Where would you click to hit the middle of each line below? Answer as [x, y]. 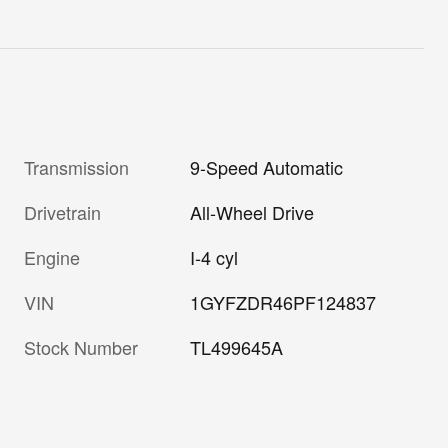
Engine [52, 256]
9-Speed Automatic [267, 166]
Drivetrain [62, 211]
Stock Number [81, 346]
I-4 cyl [214, 256]
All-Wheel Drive [252, 211]
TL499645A [237, 346]
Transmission [76, 166]
